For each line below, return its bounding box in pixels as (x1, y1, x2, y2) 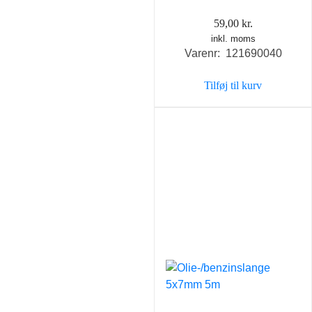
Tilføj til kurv (204, 79, 262, 92)
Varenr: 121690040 (184, 47, 282, 60)
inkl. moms (210, 33, 256, 45)
